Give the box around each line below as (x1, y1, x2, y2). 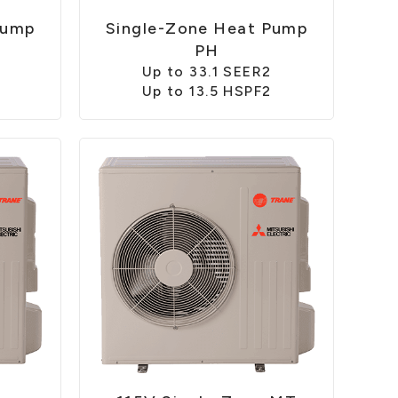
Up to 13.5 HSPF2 (141, 82, 272, 99)
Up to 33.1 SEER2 (141, 62, 272, 80)
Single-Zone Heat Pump (106, 18, 308, 38)
